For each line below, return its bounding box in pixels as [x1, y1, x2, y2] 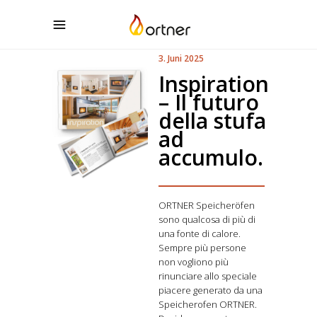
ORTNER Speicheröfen [158, 199, 255, 212]
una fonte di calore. [158, 227, 241, 240]
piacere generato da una [158, 284, 263, 296]
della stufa [158, 106, 266, 135]
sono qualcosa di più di [158, 213, 255, 226]
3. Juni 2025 [158, 52, 204, 64]
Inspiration [158, 69, 269, 98]
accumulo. [158, 143, 263, 172]
